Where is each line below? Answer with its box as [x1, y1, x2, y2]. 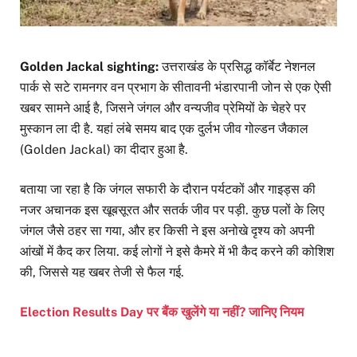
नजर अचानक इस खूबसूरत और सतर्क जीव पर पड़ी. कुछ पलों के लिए [20, 202, 324, 218]
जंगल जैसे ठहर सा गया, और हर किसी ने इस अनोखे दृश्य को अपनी [20, 222, 315, 238]
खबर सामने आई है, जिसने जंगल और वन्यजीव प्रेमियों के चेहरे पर [20, 100, 306, 116]
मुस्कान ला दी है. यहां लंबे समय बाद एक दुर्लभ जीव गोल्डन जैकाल [20, 120, 308, 136]
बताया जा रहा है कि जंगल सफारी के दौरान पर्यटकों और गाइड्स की [20, 181, 316, 197]
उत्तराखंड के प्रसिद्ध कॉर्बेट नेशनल [162, 58, 316, 74]
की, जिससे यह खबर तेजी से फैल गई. [20, 264, 184, 280]
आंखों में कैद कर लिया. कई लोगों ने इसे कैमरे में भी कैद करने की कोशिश [20, 243, 334, 259]
